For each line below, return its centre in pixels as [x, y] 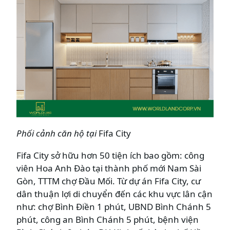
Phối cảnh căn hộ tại [57, 133]
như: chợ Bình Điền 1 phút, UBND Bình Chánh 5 [114, 207]
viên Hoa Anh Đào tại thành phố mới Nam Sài [109, 168]
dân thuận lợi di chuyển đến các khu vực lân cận [114, 194]
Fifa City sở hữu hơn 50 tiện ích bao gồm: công [110, 156]
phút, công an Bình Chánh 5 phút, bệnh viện [108, 220]
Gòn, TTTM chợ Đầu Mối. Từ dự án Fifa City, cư [109, 181]
